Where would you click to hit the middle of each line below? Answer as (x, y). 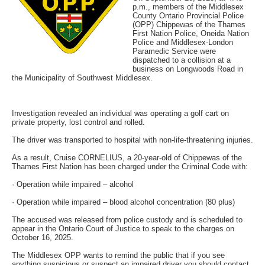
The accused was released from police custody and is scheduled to (127, 219)
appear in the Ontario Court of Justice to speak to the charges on (123, 228)
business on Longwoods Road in (188, 69)
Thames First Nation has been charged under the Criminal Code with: (130, 166)
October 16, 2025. (43, 237)
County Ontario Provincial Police (188, 15)
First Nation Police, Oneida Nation (191, 33)
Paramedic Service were (174, 51)
